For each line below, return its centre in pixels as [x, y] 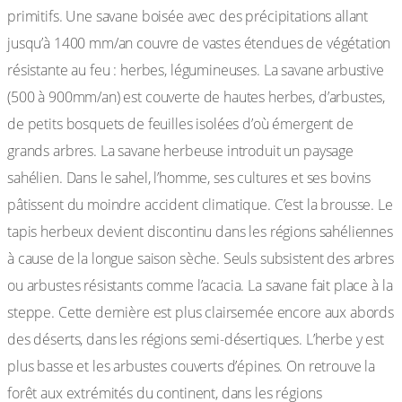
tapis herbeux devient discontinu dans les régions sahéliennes [200, 232]
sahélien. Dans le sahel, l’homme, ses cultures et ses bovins [189, 178]
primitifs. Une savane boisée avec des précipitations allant [188, 16]
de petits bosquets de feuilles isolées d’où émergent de [180, 124]
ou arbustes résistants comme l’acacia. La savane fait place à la [200, 285]
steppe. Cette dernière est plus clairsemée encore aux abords [201, 312]
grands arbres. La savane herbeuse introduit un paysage [180, 151]
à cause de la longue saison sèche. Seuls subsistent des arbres [201, 258]
